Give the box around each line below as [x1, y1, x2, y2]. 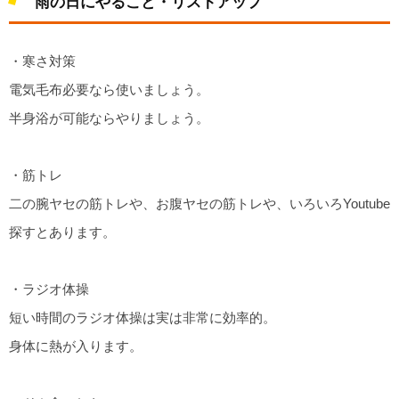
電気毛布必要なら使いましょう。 [9, 82, 209, 98]
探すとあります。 [9, 224, 116, 240]
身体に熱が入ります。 [9, 338, 142, 354]
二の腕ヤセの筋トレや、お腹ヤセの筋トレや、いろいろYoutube [9, 196, 390, 212]
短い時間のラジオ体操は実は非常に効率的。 [9, 310, 276, 326]
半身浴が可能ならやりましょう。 [9, 110, 209, 126]
